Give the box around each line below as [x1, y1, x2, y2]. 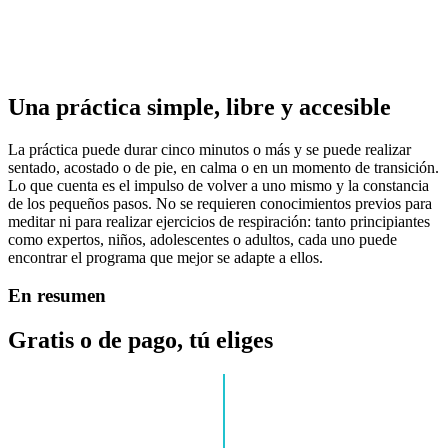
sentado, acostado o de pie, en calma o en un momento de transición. [8, 158, 439, 176]
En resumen [8, 285, 106, 307]
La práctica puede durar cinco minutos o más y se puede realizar [8, 140, 411, 158]
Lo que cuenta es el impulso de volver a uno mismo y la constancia [8, 176, 429, 194]
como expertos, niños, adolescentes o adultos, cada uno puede [8, 230, 397, 248]
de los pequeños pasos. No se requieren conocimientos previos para [8, 194, 432, 212]
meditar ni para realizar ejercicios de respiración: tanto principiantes [8, 212, 430, 230]
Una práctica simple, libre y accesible [8, 93, 391, 120]
